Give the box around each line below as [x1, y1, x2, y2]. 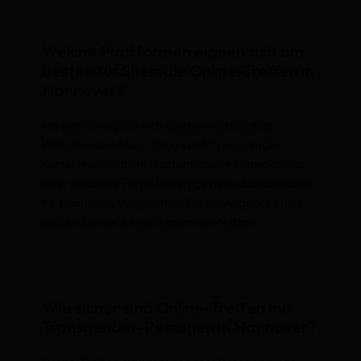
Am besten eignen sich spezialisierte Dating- [41, 118, 278, 132]
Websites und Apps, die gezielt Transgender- [41, 137, 284, 151]
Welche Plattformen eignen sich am [41, 40, 304, 61]
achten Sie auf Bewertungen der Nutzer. [41, 214, 255, 229]
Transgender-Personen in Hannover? [41, 316, 316, 337]
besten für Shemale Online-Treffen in [41, 60, 314, 81]
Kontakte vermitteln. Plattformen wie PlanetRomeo [41, 156, 305, 171]
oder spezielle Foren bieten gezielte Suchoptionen [41, 176, 314, 190]
